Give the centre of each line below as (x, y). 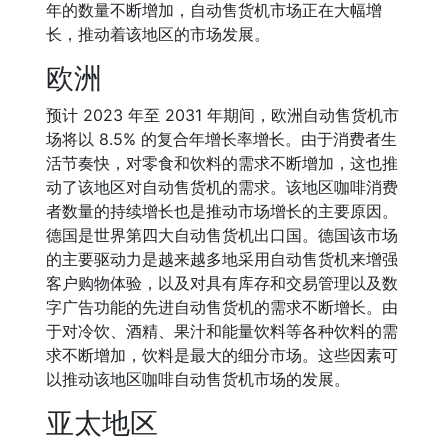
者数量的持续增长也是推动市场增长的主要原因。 (222, 211)
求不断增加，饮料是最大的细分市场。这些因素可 (222, 355)
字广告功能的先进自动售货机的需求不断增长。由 (222, 307)
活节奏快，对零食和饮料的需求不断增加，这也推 (222, 163)
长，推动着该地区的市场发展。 (158, 34)
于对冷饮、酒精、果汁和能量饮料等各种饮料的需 (222, 331)
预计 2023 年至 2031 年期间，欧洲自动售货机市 (222, 115)
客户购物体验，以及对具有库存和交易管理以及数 (222, 283)
